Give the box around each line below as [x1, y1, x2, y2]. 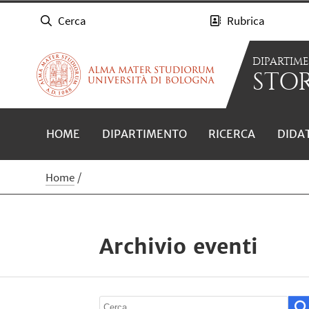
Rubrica [227, 13, 266, 29]
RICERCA [208, 126, 256, 141]
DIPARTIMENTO [101, 126, 187, 141]
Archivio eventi [99, 232, 258, 259]
